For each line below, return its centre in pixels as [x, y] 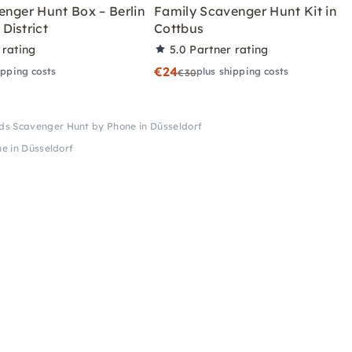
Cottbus [179, 28]
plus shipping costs [242, 71]
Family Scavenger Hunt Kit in [246, 11]
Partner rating [229, 49]
